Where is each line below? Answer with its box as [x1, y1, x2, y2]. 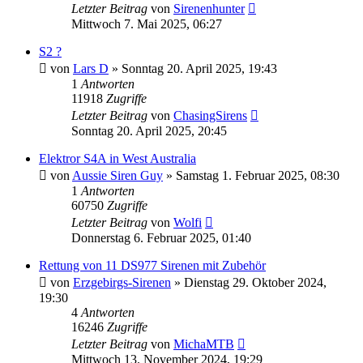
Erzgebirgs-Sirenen [73, 275, 171, 289]
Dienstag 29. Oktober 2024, [184, 275, 327, 289]
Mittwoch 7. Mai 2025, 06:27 [71, 16, 222, 31]
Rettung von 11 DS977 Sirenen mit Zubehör [39, 258, 266, 272]
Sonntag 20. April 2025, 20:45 [71, 123, 227, 138]
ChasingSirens [173, 108, 247, 122]
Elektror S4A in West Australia [39, 151, 196, 165]
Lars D [73, 61, 109, 75]
